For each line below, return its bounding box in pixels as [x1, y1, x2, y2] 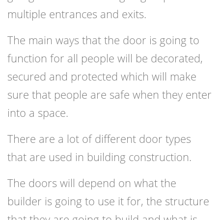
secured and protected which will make [7, 69, 196, 84]
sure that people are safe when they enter [7, 87, 212, 102]
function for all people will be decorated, [7, 51, 203, 66]
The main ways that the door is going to [7, 32, 199, 48]
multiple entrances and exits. [7, 6, 146, 22]
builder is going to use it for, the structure [7, 193, 209, 209]
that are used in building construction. [7, 149, 192, 165]
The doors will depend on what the [7, 175, 176, 191]
